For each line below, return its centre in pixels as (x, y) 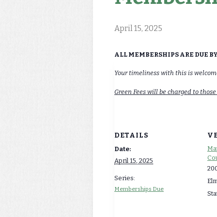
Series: (125, 178)
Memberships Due (139, 189)
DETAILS (132, 136)
